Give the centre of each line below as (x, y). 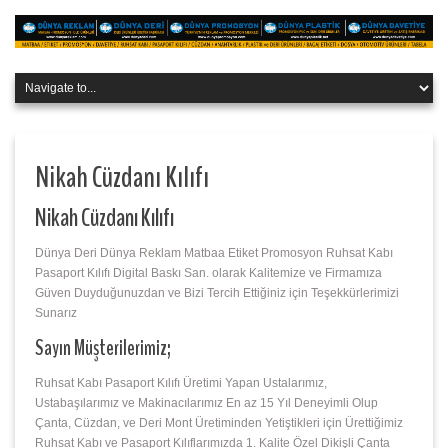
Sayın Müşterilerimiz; (103, 348)
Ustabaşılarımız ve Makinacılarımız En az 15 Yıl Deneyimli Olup (206, 403)
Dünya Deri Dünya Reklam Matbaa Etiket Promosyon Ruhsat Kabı (214, 253)
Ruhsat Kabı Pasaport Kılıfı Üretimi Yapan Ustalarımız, (181, 383)
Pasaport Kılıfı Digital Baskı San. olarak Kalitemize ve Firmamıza (208, 273)
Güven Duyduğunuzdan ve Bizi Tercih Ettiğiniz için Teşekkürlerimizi (217, 293)
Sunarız (56, 313)
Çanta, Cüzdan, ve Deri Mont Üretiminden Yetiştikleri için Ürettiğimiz (219, 423)
